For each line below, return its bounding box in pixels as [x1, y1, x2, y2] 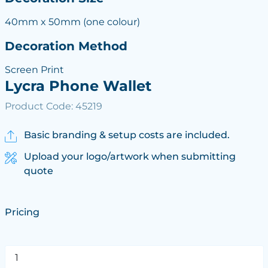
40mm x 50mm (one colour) [4, 16, 140, 28]
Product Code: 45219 [4, 100, 102, 112]
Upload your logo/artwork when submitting [23, 151, 236, 162]
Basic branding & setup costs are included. [23, 129, 230, 141]
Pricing [4, 206, 39, 218]
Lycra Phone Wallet [4, 77, 151, 95]
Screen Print [4, 64, 64, 75]
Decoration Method [4, 38, 127, 53]
